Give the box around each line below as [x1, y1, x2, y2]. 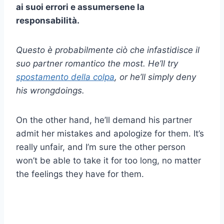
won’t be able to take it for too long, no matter [16, 155, 201, 165]
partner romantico [33, 58, 105, 68]
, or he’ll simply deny [114, 71, 196, 82]
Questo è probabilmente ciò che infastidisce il [16, 44, 199, 55]
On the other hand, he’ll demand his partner [16, 114, 192, 125]
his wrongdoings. [16, 85, 84, 95]
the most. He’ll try [105, 58, 178, 68]
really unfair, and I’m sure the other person [16, 141, 185, 152]
